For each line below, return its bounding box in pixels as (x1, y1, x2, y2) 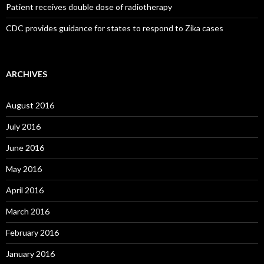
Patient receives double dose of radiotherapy (6, 2, 172, 12)
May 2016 (6, 164, 42, 174)
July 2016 (6, 121, 41, 132)
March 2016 (6, 206, 49, 217)
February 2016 (6, 227, 59, 238)
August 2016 (6, 100, 54, 111)
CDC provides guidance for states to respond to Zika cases (6, 23, 223, 34)
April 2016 (6, 185, 44, 196)
